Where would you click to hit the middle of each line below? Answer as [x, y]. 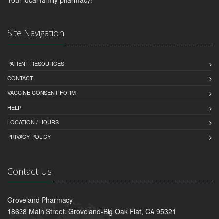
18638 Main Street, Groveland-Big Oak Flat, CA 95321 [92, 211]
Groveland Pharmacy [40, 200]
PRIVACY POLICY [29, 136]
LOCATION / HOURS [33, 121]
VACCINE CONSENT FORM [42, 92]
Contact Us [30, 171]
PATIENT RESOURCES [36, 63]
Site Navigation [36, 33]
